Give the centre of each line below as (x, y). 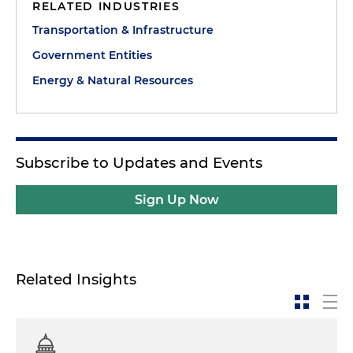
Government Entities (92, 55)
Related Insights (76, 279)
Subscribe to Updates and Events (139, 162)
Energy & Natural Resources (113, 80)
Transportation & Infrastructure (123, 30)
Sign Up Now (176, 199)
